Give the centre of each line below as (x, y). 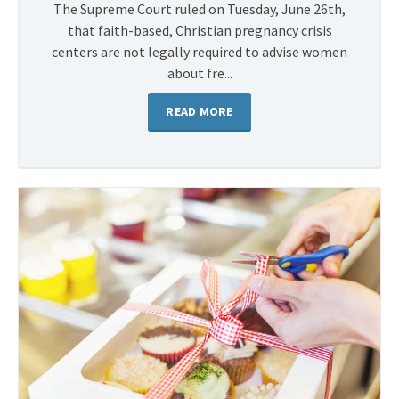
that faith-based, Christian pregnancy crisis (199, 31)
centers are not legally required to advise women (199, 52)
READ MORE (199, 112)
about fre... (199, 73)
